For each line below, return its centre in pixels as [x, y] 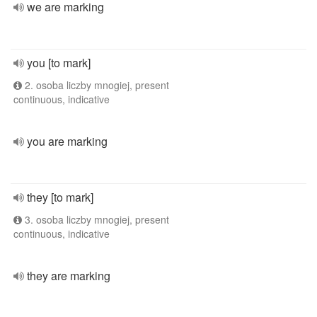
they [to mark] [60, 197]
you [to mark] [59, 63]
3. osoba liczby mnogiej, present [96, 219]
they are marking [69, 276]
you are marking [67, 141]
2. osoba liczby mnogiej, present [96, 85]
